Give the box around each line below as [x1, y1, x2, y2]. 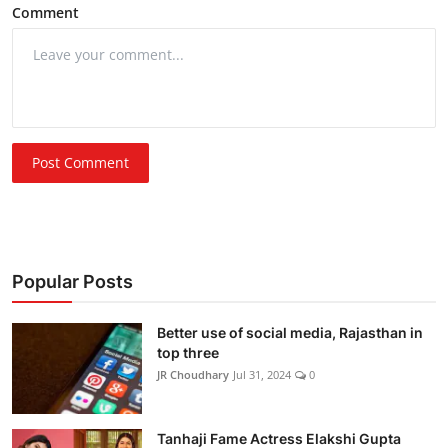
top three [157, 344, 219, 362]
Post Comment [32, 153, 130, 173]
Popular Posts [12, 271, 133, 293]
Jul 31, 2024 [233, 367, 291, 383]
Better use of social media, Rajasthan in [157, 324, 423, 342]
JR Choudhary [157, 367, 229, 383]
